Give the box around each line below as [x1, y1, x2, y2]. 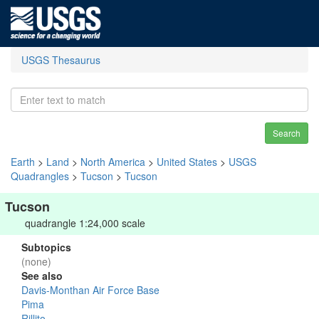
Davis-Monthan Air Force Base [21, 283, 159, 297]
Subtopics [21, 240, 71, 254]
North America [80, 155, 145, 169]
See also [21, 268, 63, 283]
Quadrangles [11, 169, 69, 183]
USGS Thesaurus [21, 53, 100, 67]
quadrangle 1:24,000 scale [25, 216, 145, 230]
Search [273, 127, 300, 139]
